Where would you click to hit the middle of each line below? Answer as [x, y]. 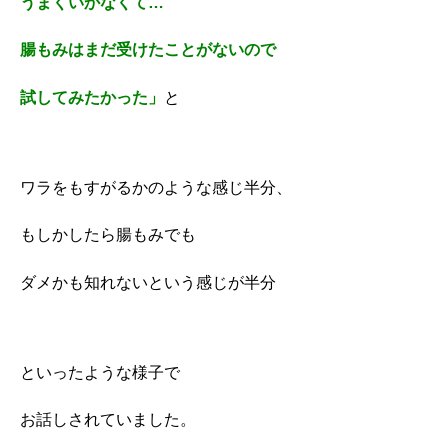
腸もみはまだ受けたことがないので [148, 50]
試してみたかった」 [92, 97]
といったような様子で [100, 372]
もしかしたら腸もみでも [108, 235]
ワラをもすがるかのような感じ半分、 [156, 187]
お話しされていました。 [108, 420]
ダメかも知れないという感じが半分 [148, 282]
